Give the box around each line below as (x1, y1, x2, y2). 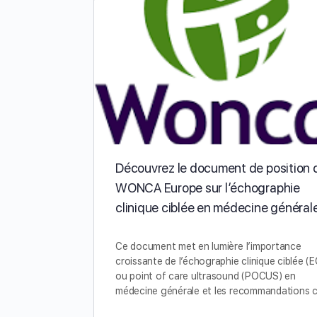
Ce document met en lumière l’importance (115, 240, 301, 252)
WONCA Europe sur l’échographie (115, 180, 300, 195)
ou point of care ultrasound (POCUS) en (115, 270, 296, 282)
